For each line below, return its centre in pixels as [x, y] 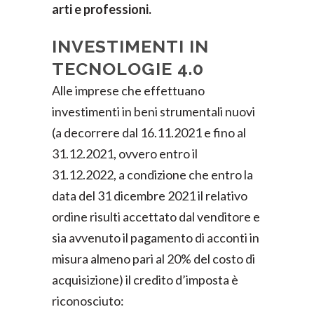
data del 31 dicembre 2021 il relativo [150, 196]
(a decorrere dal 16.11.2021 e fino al [149, 132]
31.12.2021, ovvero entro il [125, 153]
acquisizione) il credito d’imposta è [145, 280]
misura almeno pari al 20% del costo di [153, 259]
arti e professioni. [102, 9]
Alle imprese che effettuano [128, 90]
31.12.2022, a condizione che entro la [152, 175]
